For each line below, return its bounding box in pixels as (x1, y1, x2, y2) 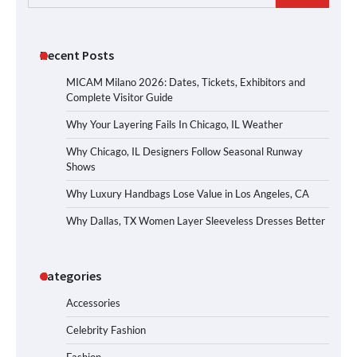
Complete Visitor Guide (66, 91, 173, 104)
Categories (40, 268, 101, 284)
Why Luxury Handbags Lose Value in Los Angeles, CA (66, 187, 309, 201)
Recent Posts (40, 47, 114, 64)
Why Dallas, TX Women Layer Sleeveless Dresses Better (66, 214, 325, 228)
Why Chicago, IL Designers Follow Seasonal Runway (66, 145, 303, 159)
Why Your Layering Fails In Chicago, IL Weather (66, 118, 283, 131)
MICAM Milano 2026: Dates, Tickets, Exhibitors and (66, 76, 305, 89)
